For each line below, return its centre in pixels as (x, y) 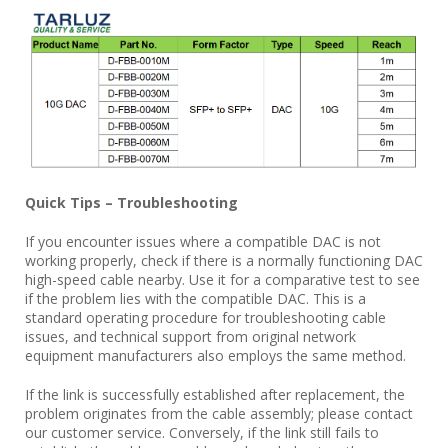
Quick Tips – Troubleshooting (131, 203)
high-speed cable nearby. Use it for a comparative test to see (222, 280)
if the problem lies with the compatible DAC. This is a (195, 299)
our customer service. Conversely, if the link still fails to (202, 433)
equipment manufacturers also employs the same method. (215, 356)
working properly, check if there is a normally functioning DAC (224, 261)
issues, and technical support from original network (190, 337)
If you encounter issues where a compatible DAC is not (203, 242)
